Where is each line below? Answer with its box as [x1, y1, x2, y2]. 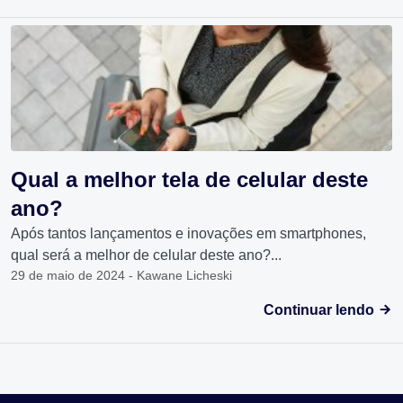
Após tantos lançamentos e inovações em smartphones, [11, 226, 366, 242]
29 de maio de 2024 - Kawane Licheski [11, 268, 232, 283]
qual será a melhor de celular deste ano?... [11, 247, 282, 264]
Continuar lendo [264, 302, 378, 318]
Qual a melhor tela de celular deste [11, 167, 368, 193]
